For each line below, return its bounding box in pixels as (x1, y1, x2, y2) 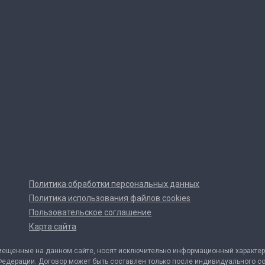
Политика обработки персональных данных (29, 179, 200, 189)
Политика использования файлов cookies (29, 193, 191, 203)
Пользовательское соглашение (29, 208, 152, 217)
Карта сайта (29, 222, 77, 231)
